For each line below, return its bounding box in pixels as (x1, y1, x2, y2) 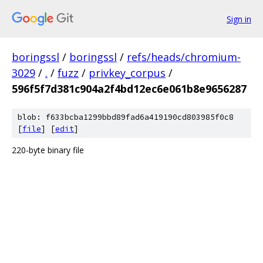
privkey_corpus (89, 66, 166, 80)
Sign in (227, 13, 251, 25)
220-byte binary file (12, 144, 84, 156)
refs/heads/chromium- (127, 50, 241, 64)
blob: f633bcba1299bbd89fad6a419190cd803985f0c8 (18, 112, 234, 122)
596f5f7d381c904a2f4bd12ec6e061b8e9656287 (12, 82, 247, 96)
